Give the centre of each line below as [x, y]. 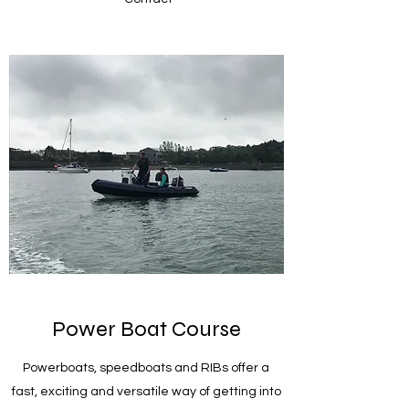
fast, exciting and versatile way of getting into [146, 392]
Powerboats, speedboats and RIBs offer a [146, 368]
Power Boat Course [146, 330]
